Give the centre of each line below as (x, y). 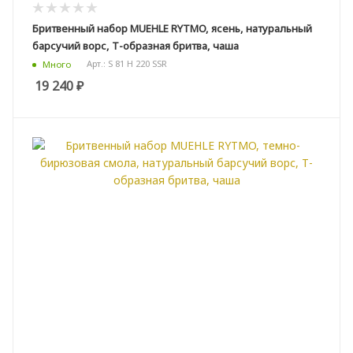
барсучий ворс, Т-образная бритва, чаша (136, 46)
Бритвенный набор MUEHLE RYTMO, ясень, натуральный (172, 29)
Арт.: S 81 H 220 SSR (127, 64)
